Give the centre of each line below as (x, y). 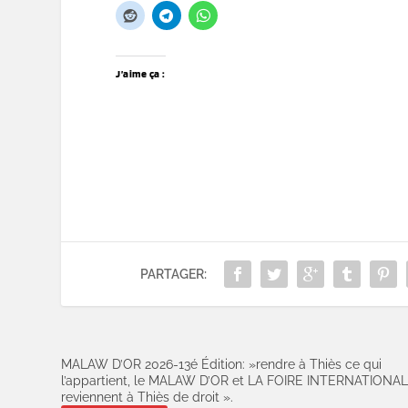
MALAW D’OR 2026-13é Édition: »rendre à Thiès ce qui (222, 365)
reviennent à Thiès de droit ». (148, 398)
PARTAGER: (174, 275)
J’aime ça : (141, 74)
